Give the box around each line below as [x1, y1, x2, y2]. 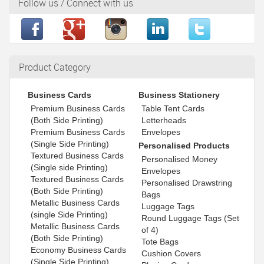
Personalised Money [141, 154, 218, 164]
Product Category [19, 61, 91, 74]
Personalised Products [138, 141, 230, 151]
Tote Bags [141, 237, 179, 247]
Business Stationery [138, 90, 220, 100]
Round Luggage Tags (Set [141, 213, 240, 223]
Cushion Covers [141, 249, 202, 259]
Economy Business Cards [31, 245, 126, 255]
